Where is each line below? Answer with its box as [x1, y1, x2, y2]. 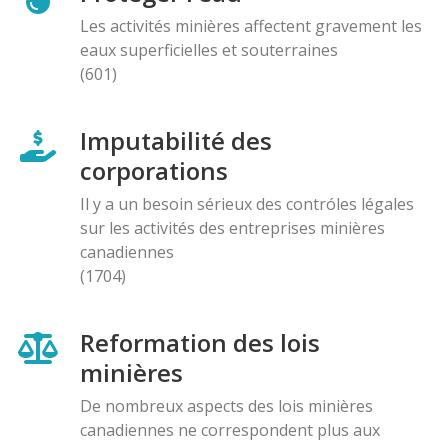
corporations [80, 153, 228, 187]
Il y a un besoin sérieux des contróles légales [80, 192, 414, 215]
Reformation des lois [80, 325, 320, 359]
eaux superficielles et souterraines [80, 38, 338, 61]
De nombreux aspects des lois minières [80, 394, 373, 417]
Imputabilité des [80, 123, 272, 157]
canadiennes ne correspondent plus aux [80, 418, 380, 441]
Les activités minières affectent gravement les [80, 14, 422, 37]
